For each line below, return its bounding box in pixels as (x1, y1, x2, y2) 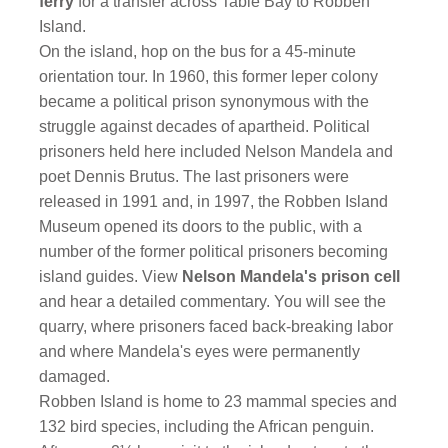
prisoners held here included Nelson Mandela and (39, 143, 394, 160)
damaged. (39, 368, 111, 385)
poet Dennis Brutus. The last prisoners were (39, 168, 350, 185)
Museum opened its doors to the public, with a (39, 218, 363, 235)
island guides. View (39, 268, 183, 285)
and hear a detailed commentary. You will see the (39, 293, 387, 310)
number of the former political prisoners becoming (39, 243, 389, 260)
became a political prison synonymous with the (39, 93, 370, 110)
